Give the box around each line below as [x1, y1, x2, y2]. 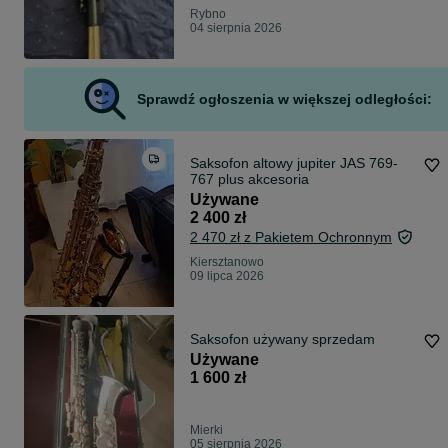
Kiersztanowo [190, 255, 264, 270]
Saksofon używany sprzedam [190, 331, 375, 348]
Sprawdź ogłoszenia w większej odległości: [136, 91, 432, 108]
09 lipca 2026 [190, 269, 264, 284]
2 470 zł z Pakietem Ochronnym [190, 229, 392, 246]
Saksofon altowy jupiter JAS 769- [190, 155, 398, 172]
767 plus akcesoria [190, 171, 309, 188]
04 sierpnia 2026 [190, 21, 282, 36]
